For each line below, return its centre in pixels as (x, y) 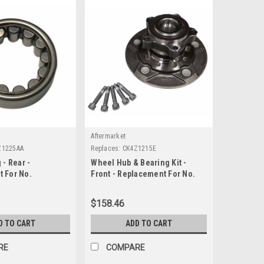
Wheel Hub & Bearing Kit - (139, 163)
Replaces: (106, 149)
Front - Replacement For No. (143, 174)
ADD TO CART (149, 224)
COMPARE (126, 248)
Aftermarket (108, 136)
